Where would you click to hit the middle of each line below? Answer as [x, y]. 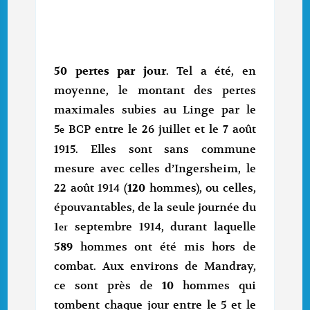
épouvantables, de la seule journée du [155, 208]
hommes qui [215, 286]
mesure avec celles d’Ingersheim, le [155, 169]
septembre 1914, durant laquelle [162, 227]
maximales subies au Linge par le [155, 110]
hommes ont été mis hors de [164, 247]
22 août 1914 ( [91, 189]
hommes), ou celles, [202, 189]
